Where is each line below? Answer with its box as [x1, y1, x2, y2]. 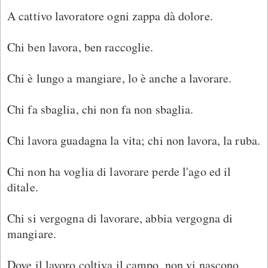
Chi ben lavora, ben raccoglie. [7, 38, 154, 55]
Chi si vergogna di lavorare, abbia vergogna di [7, 209, 233, 226]
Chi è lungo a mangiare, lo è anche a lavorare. [7, 69, 232, 86]
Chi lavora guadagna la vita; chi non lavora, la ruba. [7, 132, 261, 148]
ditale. [7, 178, 38, 195]
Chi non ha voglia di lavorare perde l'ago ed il [7, 163, 232, 179]
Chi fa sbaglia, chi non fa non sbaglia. [7, 100, 194, 117]
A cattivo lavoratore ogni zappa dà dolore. [7, 7, 213, 24]
